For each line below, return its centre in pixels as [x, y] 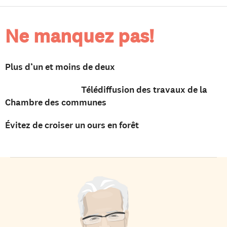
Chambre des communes [56, 102]
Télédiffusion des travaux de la [144, 89]
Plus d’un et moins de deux [60, 67]
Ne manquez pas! [80, 36]
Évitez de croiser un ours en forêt [72, 125]
